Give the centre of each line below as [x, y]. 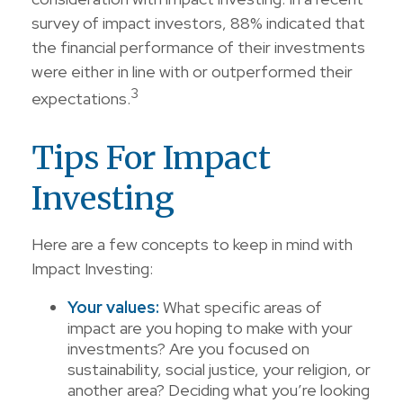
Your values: [113, 307]
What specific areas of [241, 307]
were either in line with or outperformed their [192, 72]
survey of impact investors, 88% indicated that [198, 23]
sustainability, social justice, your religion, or [219, 369]
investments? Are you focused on [188, 349]
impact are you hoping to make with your [210, 328]
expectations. [81, 99]
